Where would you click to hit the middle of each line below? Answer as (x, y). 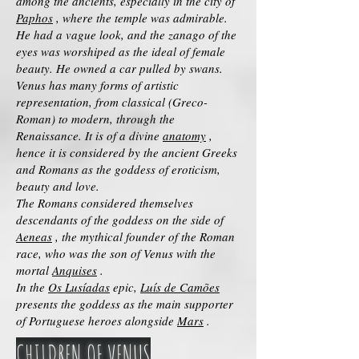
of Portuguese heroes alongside (97, 321)
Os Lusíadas (79, 287)
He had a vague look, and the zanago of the (126, 34)
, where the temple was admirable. (140, 18)
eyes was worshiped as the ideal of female (121, 51)
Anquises (75, 270)
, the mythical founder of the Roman (143, 236)
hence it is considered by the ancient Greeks (127, 152)
